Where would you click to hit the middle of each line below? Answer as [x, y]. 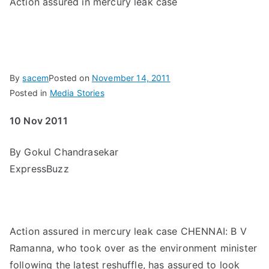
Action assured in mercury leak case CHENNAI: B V [128, 231]
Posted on [70, 78]
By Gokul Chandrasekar [64, 152]
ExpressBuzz [39, 169]
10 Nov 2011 [39, 121]
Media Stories [77, 93]
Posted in [30, 93]
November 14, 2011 [131, 78]
